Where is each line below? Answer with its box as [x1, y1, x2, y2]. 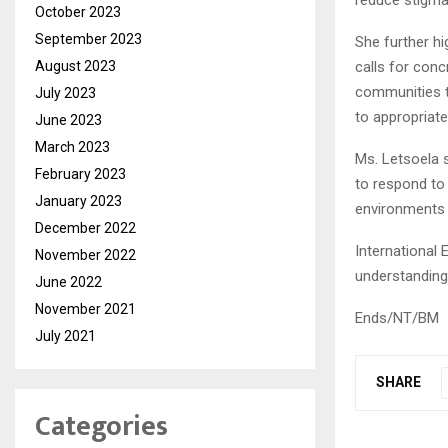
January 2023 [35, 192, 122, 209]
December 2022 [35, 219, 136, 236]
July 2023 [35, 84, 96, 101]
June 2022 [35, 273, 102, 290]
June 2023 [35, 111, 102, 128]
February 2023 [35, 165, 126, 182]
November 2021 [35, 300, 136, 317]
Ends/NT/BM [355, 309, 439, 328]
